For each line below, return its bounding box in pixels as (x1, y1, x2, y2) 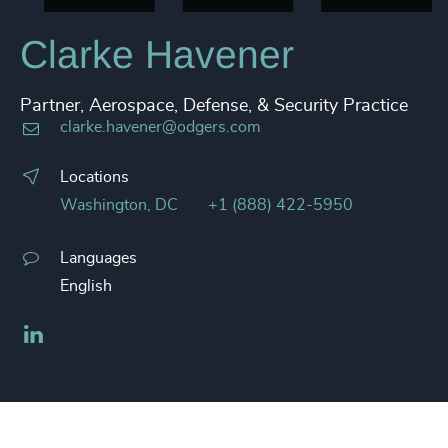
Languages (60, 250, 137, 266)
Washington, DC (60, 197, 178, 213)
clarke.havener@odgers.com (60, 119, 261, 135)
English (60, 278, 112, 294)
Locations (60, 169, 129, 185)
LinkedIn (47, 324, 108, 340)
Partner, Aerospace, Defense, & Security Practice (20, 97, 408, 115)
